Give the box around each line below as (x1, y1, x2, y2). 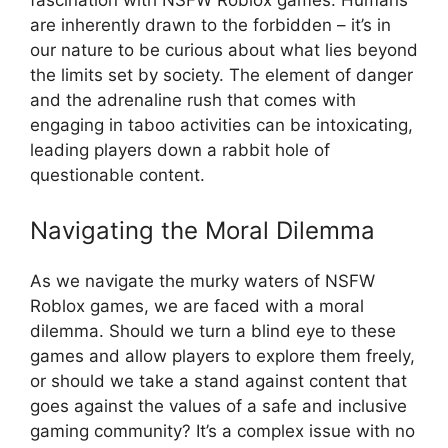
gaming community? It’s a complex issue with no (30, 421, 415, 442)
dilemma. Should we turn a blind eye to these (30, 321, 396, 342)
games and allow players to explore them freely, (30, 346, 415, 367)
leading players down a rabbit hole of (30, 139, 330, 160)
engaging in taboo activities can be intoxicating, (30, 114, 413, 135)
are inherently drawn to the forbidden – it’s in (30, 14, 391, 35)
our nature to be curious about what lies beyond (30, 39, 418, 60)
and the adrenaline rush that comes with (30, 89, 356, 110)
